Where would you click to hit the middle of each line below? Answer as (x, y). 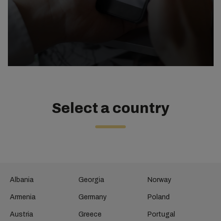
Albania (22, 180)
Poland (158, 197)
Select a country (110, 108)
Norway (159, 180)
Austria (21, 214)
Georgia (92, 180)
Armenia (23, 197)
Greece (90, 214)
